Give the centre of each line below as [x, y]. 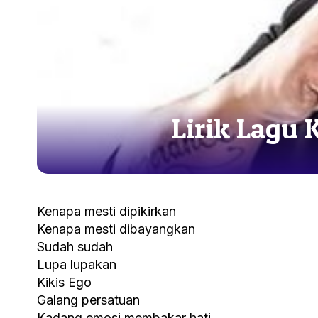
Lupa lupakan [77, 264]
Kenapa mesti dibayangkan [116, 229]
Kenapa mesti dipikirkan [106, 211]
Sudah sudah [75, 246]
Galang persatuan [88, 300]
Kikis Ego [64, 282]
